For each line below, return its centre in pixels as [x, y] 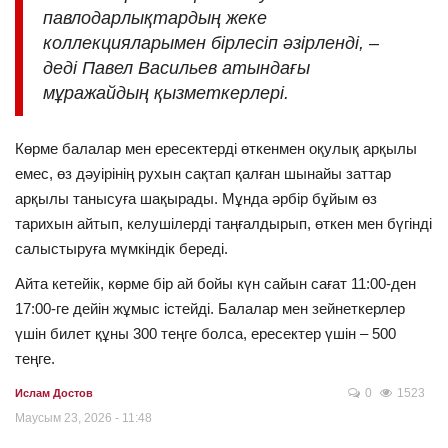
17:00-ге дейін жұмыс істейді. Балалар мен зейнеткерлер [210, 308]
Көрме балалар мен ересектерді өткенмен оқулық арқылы [216, 148]
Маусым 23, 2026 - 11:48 [83, 417]
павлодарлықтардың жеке [155, 17]
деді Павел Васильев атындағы [176, 67]
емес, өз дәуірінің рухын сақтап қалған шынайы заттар [203, 173]
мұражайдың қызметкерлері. [166, 92]
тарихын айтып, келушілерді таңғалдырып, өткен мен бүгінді [223, 223]
